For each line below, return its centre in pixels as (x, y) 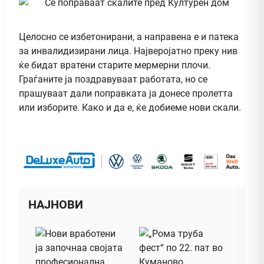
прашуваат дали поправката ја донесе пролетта (126, 93)
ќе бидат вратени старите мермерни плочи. (115, 65)
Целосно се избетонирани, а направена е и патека (129, 37)
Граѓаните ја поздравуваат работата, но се (113, 79)
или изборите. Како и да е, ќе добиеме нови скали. (130, 107)
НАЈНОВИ (56, 205)
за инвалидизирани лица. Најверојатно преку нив (128, 51)
